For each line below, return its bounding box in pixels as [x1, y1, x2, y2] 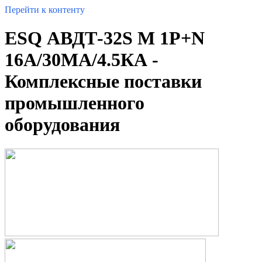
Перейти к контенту [5, 5, 85, 15]
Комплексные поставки [5, 71, 202, 92]
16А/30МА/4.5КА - [5, 49, 158, 71]
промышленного [5, 92, 144, 114]
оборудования [5, 114, 120, 136]
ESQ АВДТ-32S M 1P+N [5, 27, 205, 49]
